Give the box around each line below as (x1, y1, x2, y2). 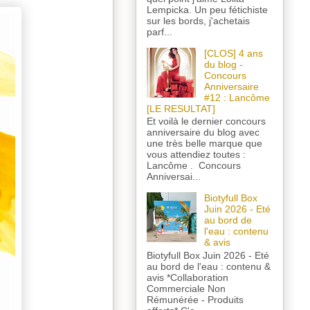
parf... (147, 26, 172, 37)
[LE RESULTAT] (147, 102, 215, 114)
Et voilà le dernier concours (147, 116, 266, 127)
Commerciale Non (147, 283, 226, 295)
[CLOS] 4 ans (203, 47, 263, 59)
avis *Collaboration (147, 272, 228, 284)
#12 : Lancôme (203, 91, 270, 103)
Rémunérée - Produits (147, 294, 244, 306)
